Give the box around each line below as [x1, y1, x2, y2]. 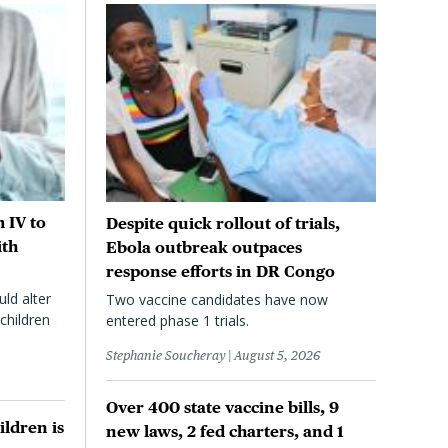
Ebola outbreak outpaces [106, 238, 302, 258]
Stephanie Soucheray [106, 348, 225, 364]
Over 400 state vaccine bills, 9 [106, 398, 339, 418]
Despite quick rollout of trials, [106, 214, 340, 234]
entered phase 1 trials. [106, 311, 249, 331]
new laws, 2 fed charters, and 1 [106, 422, 344, 442]
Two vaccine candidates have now [106, 290, 328, 310]
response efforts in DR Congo [106, 262, 335, 282]
